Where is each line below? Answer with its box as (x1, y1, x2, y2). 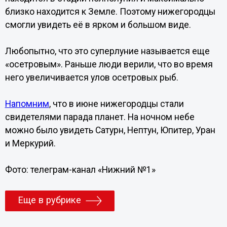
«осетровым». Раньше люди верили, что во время (5, 59, 213, 69)
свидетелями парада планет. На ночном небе (5, 112, 195, 122)
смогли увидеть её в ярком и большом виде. (5, 20, 191, 30)
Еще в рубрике (17, 195, 81, 206)
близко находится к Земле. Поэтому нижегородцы (5, 7, 215, 17)
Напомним (5, 99, 49, 109)
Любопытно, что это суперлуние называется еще (5, 46, 210, 56)
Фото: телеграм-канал (5, 165, 98, 175)
